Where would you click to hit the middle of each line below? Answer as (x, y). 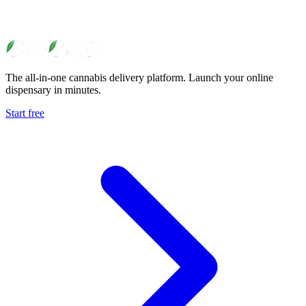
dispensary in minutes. (53, 90)
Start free (25, 113)
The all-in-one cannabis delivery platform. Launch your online (139, 78)
